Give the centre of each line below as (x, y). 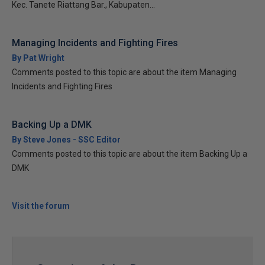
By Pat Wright (38, 58)
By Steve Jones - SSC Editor (66, 140)
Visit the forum (41, 206)
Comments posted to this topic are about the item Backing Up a (130, 154)
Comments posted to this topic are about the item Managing (124, 72)
